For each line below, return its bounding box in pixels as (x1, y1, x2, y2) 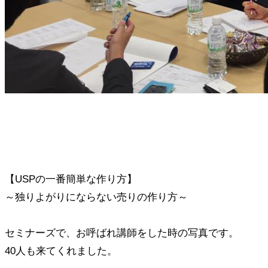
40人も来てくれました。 (5, 245, 117, 257)
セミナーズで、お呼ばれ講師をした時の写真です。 (5, 227, 239, 239)
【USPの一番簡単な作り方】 (5, 173, 137, 185)
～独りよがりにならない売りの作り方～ (5, 191, 188, 203)
